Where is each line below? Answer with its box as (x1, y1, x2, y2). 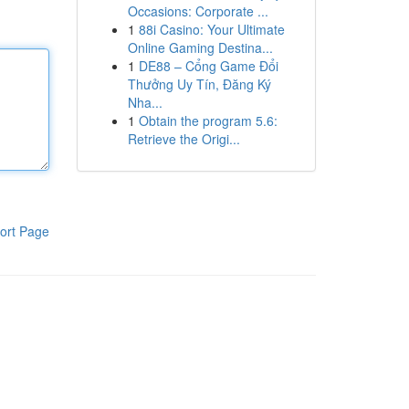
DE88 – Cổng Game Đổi (138, 57, 278, 75)
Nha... (127, 93, 163, 111)
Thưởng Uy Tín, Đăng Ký (127, 75, 271, 93)
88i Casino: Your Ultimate (138, 20, 285, 38)
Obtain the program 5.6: (138, 111, 278, 130)
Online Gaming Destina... (127, 38, 273, 57)
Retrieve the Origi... (127, 130, 240, 148)
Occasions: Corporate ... (127, 2, 268, 20)
